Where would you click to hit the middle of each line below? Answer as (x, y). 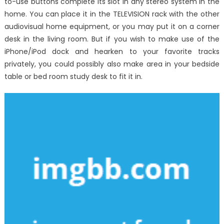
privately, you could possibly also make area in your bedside (112, 64)
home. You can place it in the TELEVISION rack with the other (112, 14)
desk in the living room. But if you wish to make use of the (112, 39)
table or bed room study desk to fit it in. (73, 77)
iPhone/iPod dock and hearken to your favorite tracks (112, 52)
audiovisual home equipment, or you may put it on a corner (112, 27)
